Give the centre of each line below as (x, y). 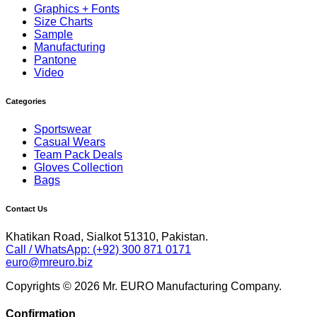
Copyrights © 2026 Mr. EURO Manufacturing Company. (144, 287)
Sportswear (63, 129)
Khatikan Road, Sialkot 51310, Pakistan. (107, 237)
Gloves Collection (79, 168)
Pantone (55, 60)
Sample (53, 35)
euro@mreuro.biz (49, 263)
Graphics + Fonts (77, 9)
